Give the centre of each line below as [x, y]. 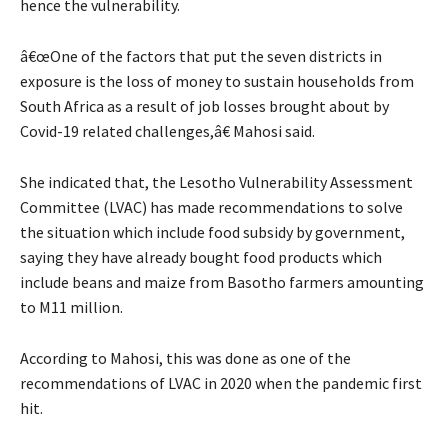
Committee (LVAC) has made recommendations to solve [211, 207]
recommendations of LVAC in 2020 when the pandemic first [221, 383]
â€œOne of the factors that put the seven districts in [201, 56]
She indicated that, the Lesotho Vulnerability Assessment [216, 182]
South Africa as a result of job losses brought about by [204, 106]
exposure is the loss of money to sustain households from [217, 81]
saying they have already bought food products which [201, 257]
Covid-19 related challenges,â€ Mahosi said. [167, 131]
